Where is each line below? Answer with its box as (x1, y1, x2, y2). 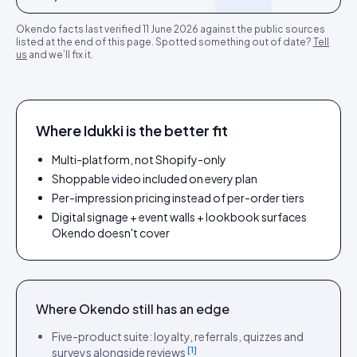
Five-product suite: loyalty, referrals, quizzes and (52, 329, 304, 343)
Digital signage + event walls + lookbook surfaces (52, 210, 307, 224)
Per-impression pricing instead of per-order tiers (52, 190, 304, 205)
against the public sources (200, 23, 325, 35)
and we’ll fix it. (27, 49, 93, 61)
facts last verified (57, 23, 141, 35)
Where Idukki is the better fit (36, 121, 228, 139)
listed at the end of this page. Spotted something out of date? (16, 36, 312, 48)
